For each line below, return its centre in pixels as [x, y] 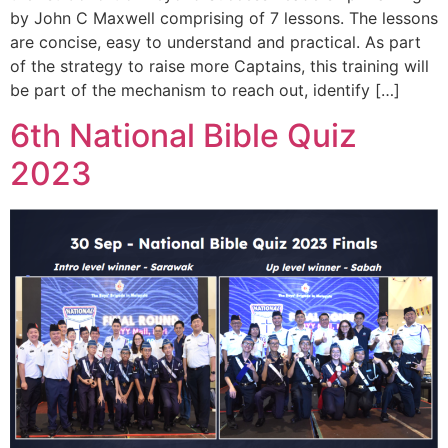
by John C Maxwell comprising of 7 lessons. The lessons [224, 18]
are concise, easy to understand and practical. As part [215, 42]
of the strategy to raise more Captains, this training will [219, 66]
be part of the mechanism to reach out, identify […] [205, 90]
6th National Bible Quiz [183, 135]
